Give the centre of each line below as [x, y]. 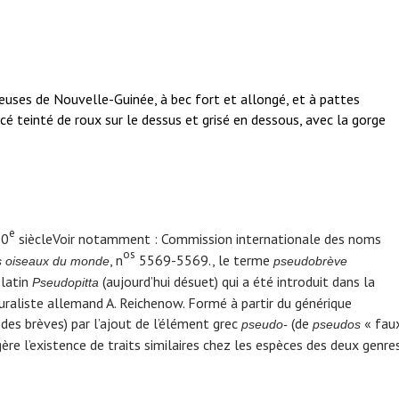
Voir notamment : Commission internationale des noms [216, 239]
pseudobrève [310, 261]
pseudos [338, 325]
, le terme [242, 261]
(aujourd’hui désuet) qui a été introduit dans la [238, 282]
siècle [33, 239]
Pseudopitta [67, 283]
